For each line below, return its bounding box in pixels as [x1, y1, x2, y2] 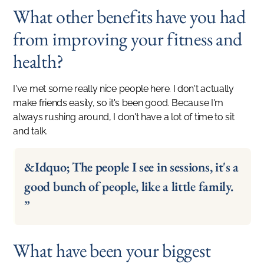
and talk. [13, 126, 48, 137]
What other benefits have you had [13, 4, 246, 29]
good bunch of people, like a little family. [24, 177, 233, 195]
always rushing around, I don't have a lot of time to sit [13, 111, 235, 123]
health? [13, 49, 64, 74]
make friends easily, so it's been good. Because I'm [13, 97, 224, 108]
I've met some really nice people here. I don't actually [13, 83, 234, 94]
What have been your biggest [13, 238, 211, 263]
